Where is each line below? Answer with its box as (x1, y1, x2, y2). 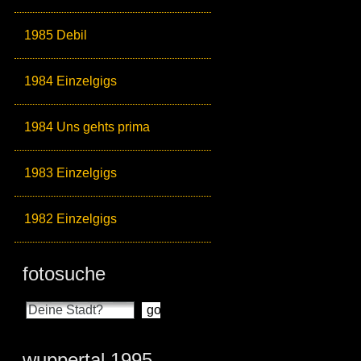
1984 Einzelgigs (24, 74, 117, 89)
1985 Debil (24, 28, 87, 43)
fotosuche (23, 263, 106, 285)
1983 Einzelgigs (24, 166, 117, 180)
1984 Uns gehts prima (24, 120, 150, 135)
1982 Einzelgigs (24, 212, 117, 226)
